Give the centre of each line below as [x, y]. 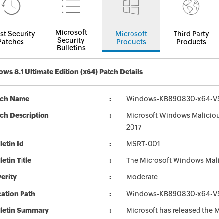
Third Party [191, 34]
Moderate [142, 177]
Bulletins [71, 48]
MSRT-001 [143, 144]
